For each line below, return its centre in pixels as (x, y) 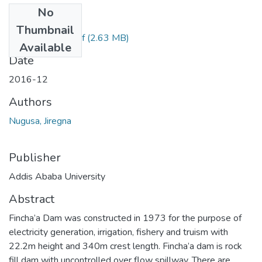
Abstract (32, 199)
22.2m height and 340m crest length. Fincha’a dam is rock (125, 246)
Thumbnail (45, 30)
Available (45, 47)
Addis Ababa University (57, 176)
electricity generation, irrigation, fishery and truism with (118, 232)
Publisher (35, 157)
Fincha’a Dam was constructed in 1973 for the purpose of (125, 218)
